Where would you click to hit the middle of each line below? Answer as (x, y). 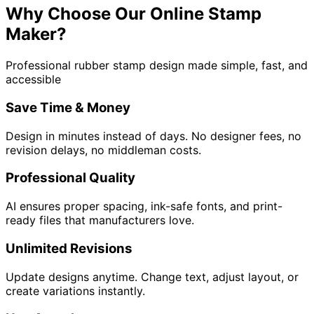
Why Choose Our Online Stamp (134, 14)
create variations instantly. (75, 291)
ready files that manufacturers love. (100, 220)
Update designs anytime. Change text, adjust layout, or (152, 277)
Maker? (36, 34)
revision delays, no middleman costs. (103, 150)
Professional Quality (70, 178)
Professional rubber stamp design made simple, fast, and (157, 66)
